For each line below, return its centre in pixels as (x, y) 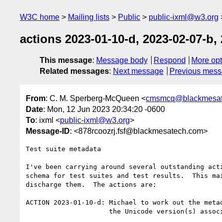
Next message (138, 71)
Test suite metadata (63, 149)
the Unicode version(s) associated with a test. (67, 211)
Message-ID (48, 131)
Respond (169, 60)
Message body (122, 60)
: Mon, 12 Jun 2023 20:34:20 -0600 (104, 109)
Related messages (74, 71)
